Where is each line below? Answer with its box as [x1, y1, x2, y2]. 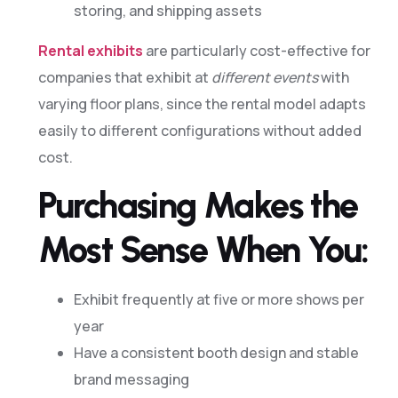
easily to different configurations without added [37, 120, 362, 140]
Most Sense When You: [37, 228, 369, 272]
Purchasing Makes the [37, 184, 358, 227]
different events [211, 67, 318, 87]
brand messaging [73, 370, 189, 390]
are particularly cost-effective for [142, 40, 370, 60]
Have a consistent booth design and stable [73, 343, 359, 363]
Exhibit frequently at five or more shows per [73, 290, 364, 310]
